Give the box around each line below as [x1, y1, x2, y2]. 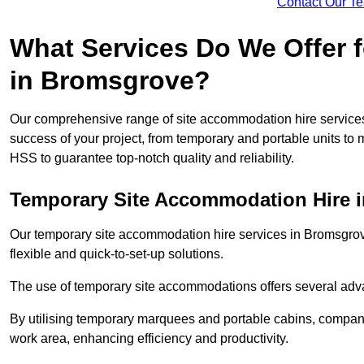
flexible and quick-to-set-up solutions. [10, 247, 223, 262]
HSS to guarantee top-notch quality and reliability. [10, 151, 294, 166]
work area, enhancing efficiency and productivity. [10, 331, 288, 346]
